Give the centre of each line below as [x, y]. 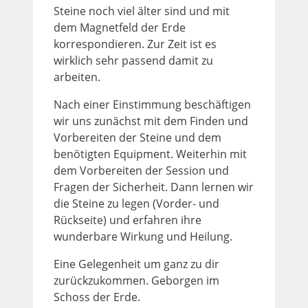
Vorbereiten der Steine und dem [137, 137]
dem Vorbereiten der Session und [141, 170]
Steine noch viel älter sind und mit [142, 11]
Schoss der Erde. [97, 297]
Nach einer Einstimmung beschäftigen [152, 104]
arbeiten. [77, 77]
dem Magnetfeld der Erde [120, 27]
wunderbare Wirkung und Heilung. [143, 236]
